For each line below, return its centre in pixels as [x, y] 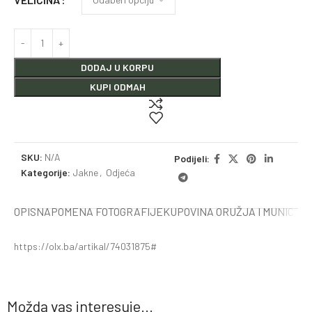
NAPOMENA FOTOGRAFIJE [100, 211]
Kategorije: [46, 172]
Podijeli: [192, 159]
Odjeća [120, 172]
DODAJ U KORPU [117, 67]
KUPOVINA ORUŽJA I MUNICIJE [236, 211]
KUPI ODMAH [117, 86]
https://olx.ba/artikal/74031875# [85, 246]
